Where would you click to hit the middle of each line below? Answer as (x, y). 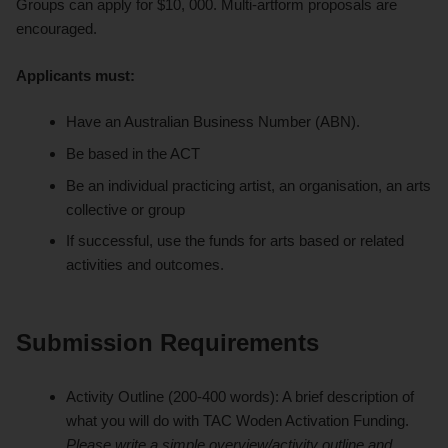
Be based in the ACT (133, 153)
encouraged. (56, 28)
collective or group (128, 209)
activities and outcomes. (145, 265)
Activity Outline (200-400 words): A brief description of (240, 397)
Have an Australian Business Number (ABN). (215, 122)
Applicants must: (75, 75)
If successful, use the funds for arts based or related (235, 241)
